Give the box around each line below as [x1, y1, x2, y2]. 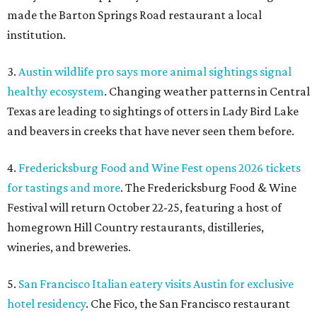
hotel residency [7, 296, 86, 311]
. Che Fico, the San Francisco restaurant [86, 296, 290, 311]
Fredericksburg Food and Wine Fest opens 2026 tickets [18, 161, 301, 175]
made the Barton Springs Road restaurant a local [7, 8, 262, 22]
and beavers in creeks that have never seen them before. [7, 124, 294, 138]
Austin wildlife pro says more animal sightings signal [18, 64, 292, 79]
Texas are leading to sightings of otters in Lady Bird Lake [7, 104, 299, 118]
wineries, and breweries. [7, 240, 131, 254]
